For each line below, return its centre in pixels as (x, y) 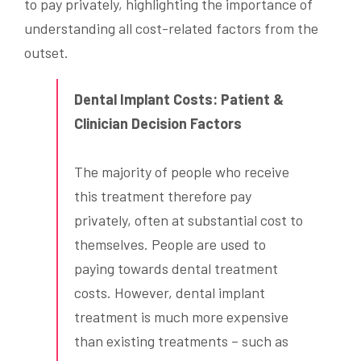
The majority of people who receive (182, 172)
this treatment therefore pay (163, 196)
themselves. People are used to (170, 245)
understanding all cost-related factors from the (171, 29)
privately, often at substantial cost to (189, 220)
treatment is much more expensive (181, 317)
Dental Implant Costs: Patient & (179, 100)
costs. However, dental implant (170, 293)
